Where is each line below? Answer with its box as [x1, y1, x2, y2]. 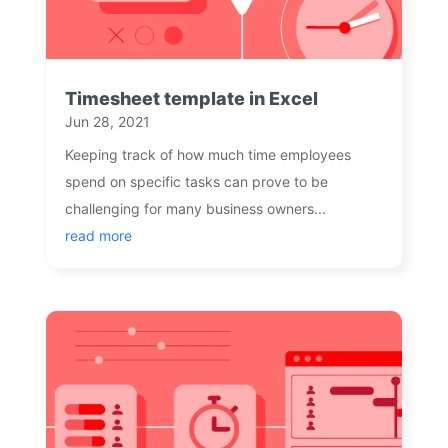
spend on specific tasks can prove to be [64, 172, 328, 190]
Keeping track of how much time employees [64, 145, 351, 163]
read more [64, 226, 132, 244]
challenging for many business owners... [64, 199, 326, 217]
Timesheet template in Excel [64, 87, 318, 109]
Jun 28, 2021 [64, 112, 150, 130]
